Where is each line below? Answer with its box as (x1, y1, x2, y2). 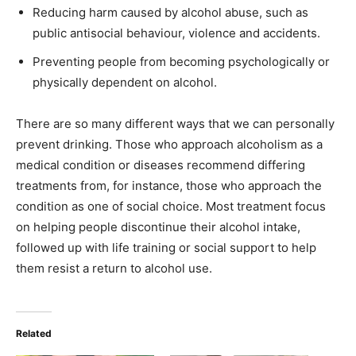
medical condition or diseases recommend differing (16, 157, 305, 172)
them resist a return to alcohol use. (16, 260, 231, 276)
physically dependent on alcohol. (33, 74, 217, 90)
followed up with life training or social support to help (16, 239, 316, 255)
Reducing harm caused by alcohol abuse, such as (33, 4, 308, 20)
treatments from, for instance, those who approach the (16, 177, 322, 193)
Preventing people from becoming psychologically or (33, 53, 330, 69)
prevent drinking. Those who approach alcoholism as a (16, 136, 323, 152)
